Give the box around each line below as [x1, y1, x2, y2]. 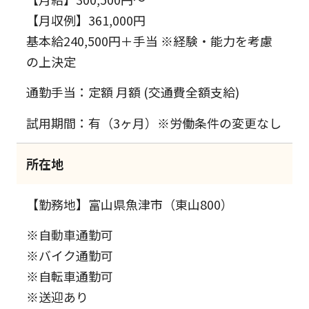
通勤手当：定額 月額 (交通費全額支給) [26, 83, 240, 101]
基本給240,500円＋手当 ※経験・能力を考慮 [26, 31, 273, 50]
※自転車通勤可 [26, 267, 114, 286]
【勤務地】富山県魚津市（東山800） [26, 195, 234, 213]
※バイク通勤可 [26, 246, 114, 265]
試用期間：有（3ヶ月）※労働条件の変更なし [26, 113, 282, 132]
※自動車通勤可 [26, 226, 114, 244]
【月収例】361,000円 [26, 10, 146, 29]
